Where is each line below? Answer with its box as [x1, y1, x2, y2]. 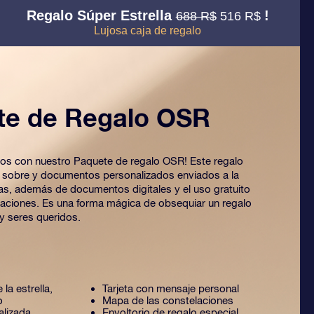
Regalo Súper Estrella [26, 8, 176, 23]
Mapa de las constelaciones [102, 294, 233, 306]
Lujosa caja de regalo [94, 25, 202, 36]
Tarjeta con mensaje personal [102, 282, 239, 294]
